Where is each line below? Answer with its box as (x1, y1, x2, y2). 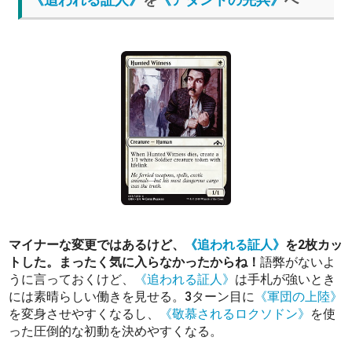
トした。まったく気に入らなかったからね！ (9, 254, 261, 269)
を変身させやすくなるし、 (9, 306, 160, 321)
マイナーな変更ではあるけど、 (9, 236, 185, 252)
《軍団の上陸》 (255, 288, 343, 304)
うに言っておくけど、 (9, 271, 135, 287)
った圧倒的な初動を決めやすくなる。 (9, 323, 223, 339)
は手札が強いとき (235, 271, 336, 287)
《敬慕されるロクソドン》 (159, 306, 311, 321)
